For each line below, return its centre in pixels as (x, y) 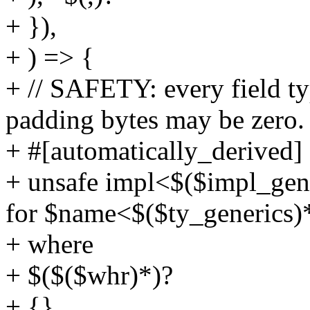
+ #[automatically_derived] (154, 151)
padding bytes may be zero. (155, 120)
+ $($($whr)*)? (89, 275)
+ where (49, 244)
